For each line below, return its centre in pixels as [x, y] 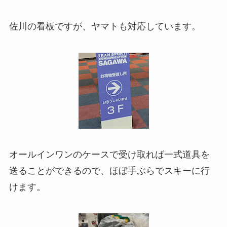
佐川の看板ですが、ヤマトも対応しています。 [105, 26]
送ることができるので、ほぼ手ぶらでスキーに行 [109, 171]
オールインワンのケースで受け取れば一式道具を [109, 155]
